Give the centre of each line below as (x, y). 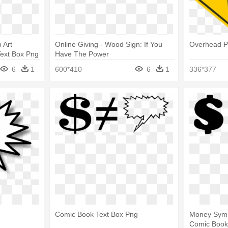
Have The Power (82, 54)
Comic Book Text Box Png (96, 215)
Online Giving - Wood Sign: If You (108, 44)
